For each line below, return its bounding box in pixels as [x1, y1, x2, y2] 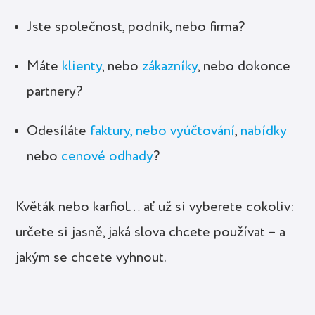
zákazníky [142, 60, 198, 75]
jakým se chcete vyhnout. [15, 251, 167, 266]
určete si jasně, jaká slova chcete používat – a [15, 226, 286, 240]
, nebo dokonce [198, 60, 291, 75]
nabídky [240, 124, 288, 139]
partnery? [27, 85, 83, 100]
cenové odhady [61, 150, 154, 165]
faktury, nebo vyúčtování [90, 124, 236, 139]
